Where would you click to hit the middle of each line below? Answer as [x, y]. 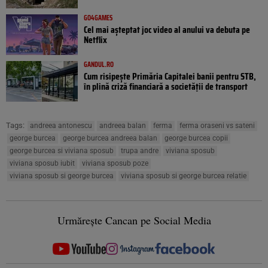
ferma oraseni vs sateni [217, 125]
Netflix [95, 39]
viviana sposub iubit [42, 163]
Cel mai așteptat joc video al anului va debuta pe [167, 29]
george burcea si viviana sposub [62, 150]
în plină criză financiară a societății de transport [166, 86]
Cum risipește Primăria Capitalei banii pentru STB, [170, 76]
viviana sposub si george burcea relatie [184, 176]
